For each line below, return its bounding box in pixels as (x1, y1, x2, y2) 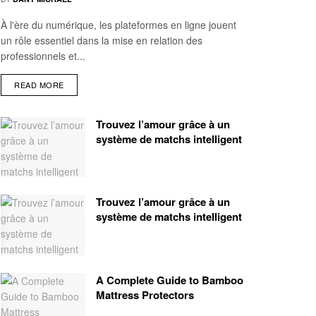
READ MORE (14, 78, 64, 90)
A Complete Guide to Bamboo (96, 272, 243, 288)
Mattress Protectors (96, 287, 194, 303)
